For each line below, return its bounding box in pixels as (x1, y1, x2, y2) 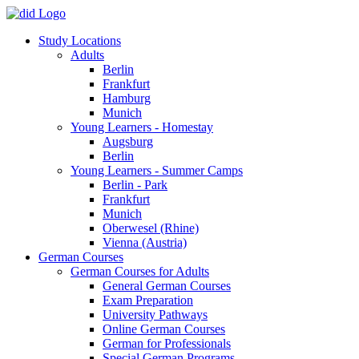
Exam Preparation (103, 293, 193, 307)
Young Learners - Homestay (71, 120, 213, 134)
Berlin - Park (103, 178, 167, 192)
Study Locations (38, 34, 121, 47)
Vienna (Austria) (103, 236, 187, 249)
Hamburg (103, 91, 151, 105)
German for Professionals (103, 337, 231, 350)
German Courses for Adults (71, 264, 209, 278)
